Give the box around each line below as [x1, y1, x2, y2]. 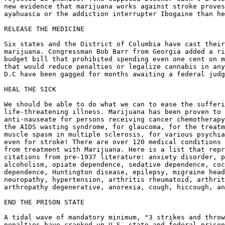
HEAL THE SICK [4, 85, 56, 93]
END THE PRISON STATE [4, 198, 84, 206]
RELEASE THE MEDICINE [4, 25, 84, 33]
